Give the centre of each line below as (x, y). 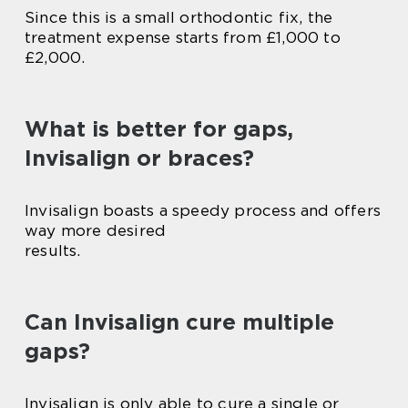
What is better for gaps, (159, 129)
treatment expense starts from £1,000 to (183, 38)
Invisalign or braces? (139, 158)
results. (53, 251)
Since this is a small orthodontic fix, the (179, 18)
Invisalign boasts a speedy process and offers (203, 211)
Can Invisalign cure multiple (179, 322)
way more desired (96, 231)
